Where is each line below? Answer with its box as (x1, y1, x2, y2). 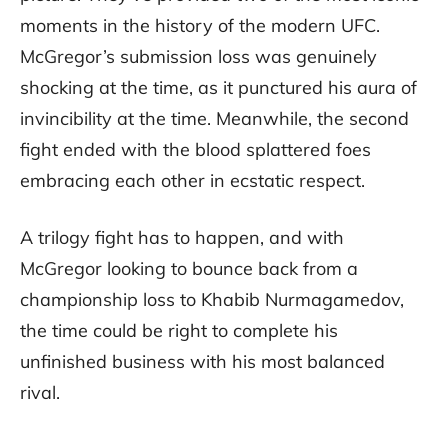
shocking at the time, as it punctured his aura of (20, 76, 417, 100)
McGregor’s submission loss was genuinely (20, 45, 377, 69)
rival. (20, 381, 60, 405)
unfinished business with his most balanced (20, 350, 385, 374)
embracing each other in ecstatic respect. (20, 169, 365, 193)
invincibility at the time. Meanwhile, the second (20, 107, 409, 131)
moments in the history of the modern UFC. (20, 14, 380, 38)
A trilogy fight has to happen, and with (20, 226, 344, 250)
